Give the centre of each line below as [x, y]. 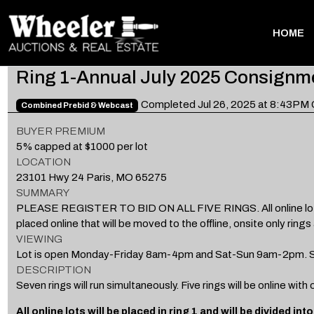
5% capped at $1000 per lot [82, 146]
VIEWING [39, 239]
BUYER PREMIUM [60, 131]
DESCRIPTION [53, 269]
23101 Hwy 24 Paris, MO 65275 [91, 177]
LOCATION [43, 162]
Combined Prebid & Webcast [77, 105]
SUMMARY [42, 192]
